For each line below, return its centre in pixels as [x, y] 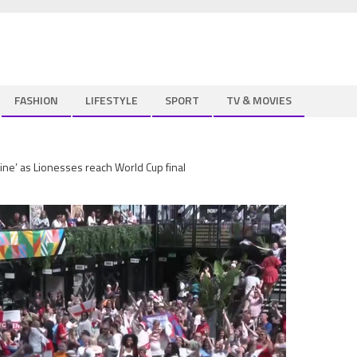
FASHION [36, 100]
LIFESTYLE [112, 100]
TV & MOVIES [259, 100]
